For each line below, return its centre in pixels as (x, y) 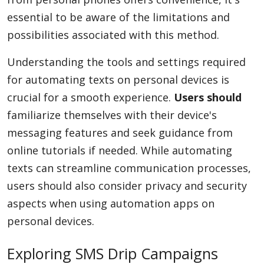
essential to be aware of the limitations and (118, 17)
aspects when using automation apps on (111, 203)
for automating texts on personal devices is (118, 80)
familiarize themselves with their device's (112, 115)
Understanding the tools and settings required (126, 62)
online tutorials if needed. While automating (120, 150)
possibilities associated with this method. (113, 35)
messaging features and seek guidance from (120, 133)
